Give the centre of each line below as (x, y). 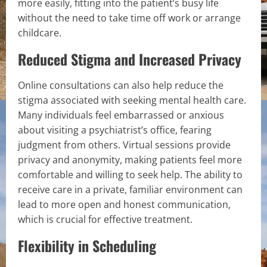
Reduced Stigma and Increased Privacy (130, 59)
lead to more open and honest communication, (124, 204)
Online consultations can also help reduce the (121, 85)
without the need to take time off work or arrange (129, 18)
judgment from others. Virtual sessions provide (124, 145)
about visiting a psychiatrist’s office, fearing (115, 130)
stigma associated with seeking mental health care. (132, 100)
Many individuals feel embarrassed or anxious (121, 115)
